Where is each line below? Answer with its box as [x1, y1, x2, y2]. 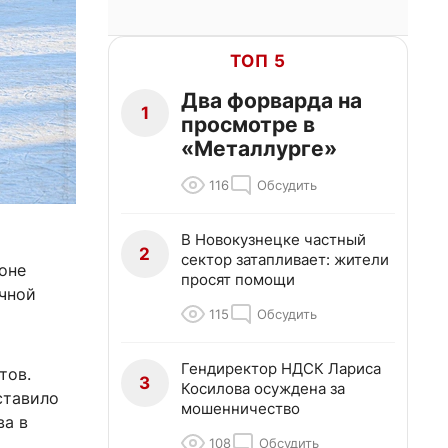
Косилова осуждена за [181, 379, 345, 398]
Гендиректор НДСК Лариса [181, 359, 381, 378]
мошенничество [181, 399, 300, 418]
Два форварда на [181, 88, 362, 113]
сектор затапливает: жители [181, 250, 389, 269]
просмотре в [181, 112, 315, 137]
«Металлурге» [181, 136, 337, 161]
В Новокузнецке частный [181, 230, 366, 249]
